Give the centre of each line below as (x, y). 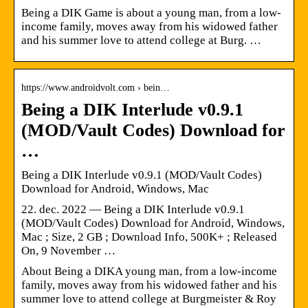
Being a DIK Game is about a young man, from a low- (151, 12)
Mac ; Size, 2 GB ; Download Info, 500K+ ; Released (149, 236)
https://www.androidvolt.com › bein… (96, 87)
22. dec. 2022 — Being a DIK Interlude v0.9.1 (133, 209)
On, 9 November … (68, 250)
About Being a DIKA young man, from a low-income (149, 271)
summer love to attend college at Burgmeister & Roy (149, 298)
